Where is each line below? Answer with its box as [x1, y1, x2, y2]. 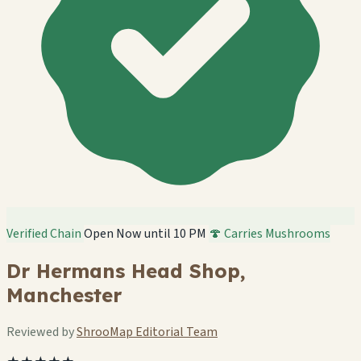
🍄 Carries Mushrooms [209, 225, 330, 243]
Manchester [6, 282, 122, 307]
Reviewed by [6, 322, 77, 341]
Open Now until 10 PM [84, 225, 206, 243]
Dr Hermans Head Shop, [6, 258, 246, 283]
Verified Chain [6, 225, 84, 243]
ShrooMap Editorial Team [77, 322, 218, 341]
